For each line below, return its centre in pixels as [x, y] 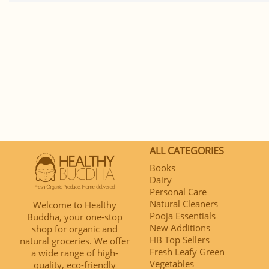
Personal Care [178, 191]
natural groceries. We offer [75, 241]
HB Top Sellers [180, 239]
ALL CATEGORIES [187, 150]
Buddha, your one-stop [75, 217]
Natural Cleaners [184, 203]
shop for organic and [75, 229]
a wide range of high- [75, 253]
